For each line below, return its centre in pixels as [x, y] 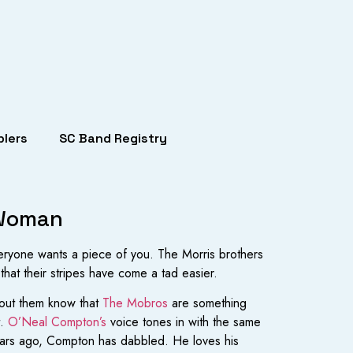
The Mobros [135, 303]
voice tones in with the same [184, 322]
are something [207, 303]
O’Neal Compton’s [57, 322]
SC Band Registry [113, 138]
